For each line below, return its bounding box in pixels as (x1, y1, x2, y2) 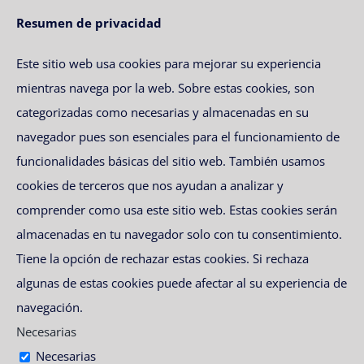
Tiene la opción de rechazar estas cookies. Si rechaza (16, 249, 309, 266)
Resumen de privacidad (16, 15, 162, 32)
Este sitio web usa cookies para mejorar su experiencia (16, 54, 321, 71)
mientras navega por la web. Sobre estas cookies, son (16, 79, 314, 96)
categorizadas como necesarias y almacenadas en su (16, 103, 309, 120)
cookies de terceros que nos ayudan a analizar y (16, 176, 284, 193)
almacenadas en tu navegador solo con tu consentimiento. (16, 225, 342, 242)
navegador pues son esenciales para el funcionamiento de (16, 128, 340, 145)
